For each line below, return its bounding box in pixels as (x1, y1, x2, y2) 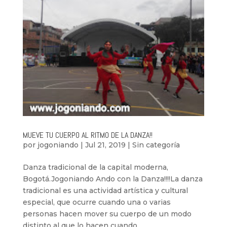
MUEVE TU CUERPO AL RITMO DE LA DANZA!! (22, 130, 153, 141)
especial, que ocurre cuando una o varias (22, 198, 171, 207)
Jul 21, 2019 (85, 140, 126, 150)
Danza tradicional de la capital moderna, (22, 163, 168, 172)
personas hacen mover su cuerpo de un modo (22, 209, 192, 219)
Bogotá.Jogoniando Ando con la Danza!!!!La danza (22, 174, 203, 184)
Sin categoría (132, 140, 180, 150)
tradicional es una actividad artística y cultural (22, 186, 188, 196)
